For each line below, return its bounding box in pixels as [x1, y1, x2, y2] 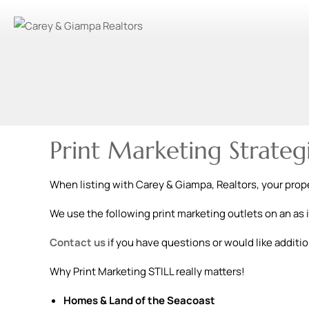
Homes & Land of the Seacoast [63, 293, 215, 308]
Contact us [50, 235, 106, 250]
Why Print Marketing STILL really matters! [50, 264, 245, 279]
